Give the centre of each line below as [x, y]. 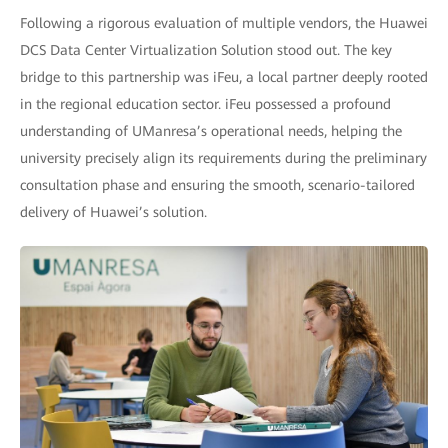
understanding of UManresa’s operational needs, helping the [211, 130]
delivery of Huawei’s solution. [113, 211]
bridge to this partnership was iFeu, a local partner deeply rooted [224, 76]
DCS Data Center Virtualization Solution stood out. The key [206, 49]
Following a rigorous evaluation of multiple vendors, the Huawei [224, 22]
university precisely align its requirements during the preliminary [223, 157]
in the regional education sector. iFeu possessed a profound [205, 103]
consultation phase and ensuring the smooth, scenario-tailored [217, 184]
